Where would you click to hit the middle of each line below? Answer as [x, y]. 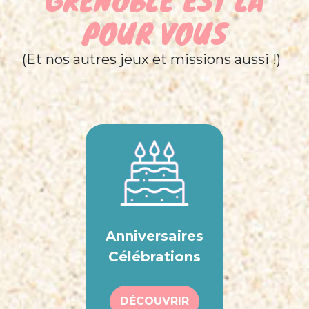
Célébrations [154, 256]
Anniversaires [154, 236]
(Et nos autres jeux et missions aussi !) [153, 59]
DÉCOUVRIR [154, 301]
